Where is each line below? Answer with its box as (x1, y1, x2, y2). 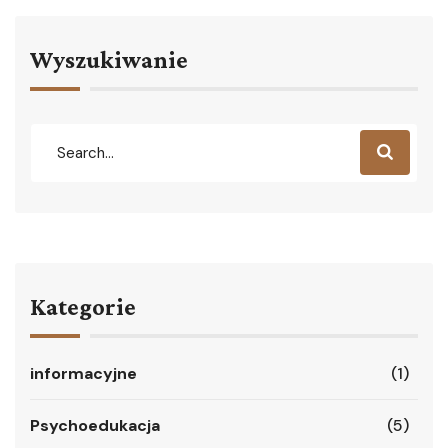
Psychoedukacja (30, 415, 160, 436)
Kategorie (30, 293, 136, 320)
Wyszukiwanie (30, 46, 188, 73)
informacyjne (30, 363, 137, 384)
